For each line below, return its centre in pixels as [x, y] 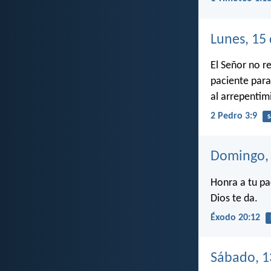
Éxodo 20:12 [235, 217]
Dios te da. [234, 198]
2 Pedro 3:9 [234, 116]
